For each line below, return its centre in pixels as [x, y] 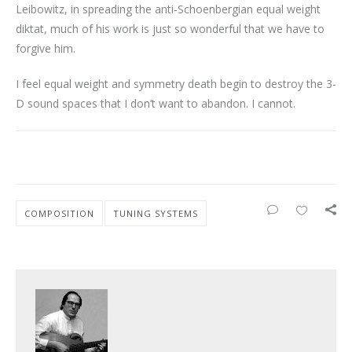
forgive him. [46, 48]
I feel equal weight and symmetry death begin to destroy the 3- [176, 83]
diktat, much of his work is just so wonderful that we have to [170, 28]
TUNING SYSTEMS [156, 213]
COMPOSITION [59, 213]
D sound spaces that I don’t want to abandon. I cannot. [156, 103]
